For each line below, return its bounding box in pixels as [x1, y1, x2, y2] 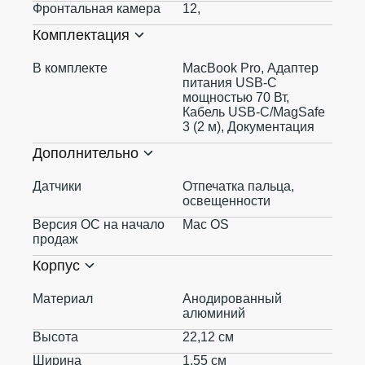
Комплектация [33, 27, 130, 43]
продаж [33, 232, 78, 246]
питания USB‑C [182, 76, 277, 90]
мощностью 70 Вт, [182, 90, 289, 104]
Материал [33, 292, 93, 306]
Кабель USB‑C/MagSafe [182, 105, 325, 119]
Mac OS [182, 218, 229, 231]
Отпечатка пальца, [182, 179, 294, 193]
